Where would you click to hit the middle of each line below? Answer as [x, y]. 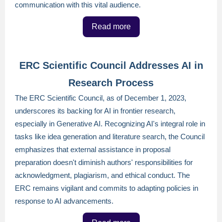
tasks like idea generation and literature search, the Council [110, 137]
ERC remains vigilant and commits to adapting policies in [107, 188]
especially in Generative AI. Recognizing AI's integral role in [110, 124]
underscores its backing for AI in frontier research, [95, 111]
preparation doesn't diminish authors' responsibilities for [104, 162]
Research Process [111, 83]
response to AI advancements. [64, 201]
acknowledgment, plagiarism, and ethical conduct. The [102, 175]
